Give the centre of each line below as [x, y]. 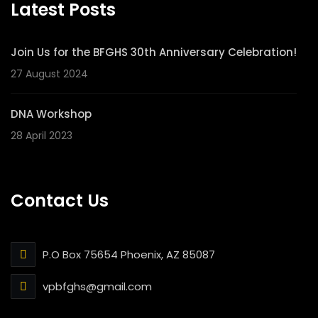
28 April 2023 [42, 135]
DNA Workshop [51, 114]
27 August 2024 [49, 73]
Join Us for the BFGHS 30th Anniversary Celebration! [154, 52]
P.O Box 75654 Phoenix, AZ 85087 [129, 254]
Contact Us [60, 200]
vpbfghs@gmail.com [97, 286]
